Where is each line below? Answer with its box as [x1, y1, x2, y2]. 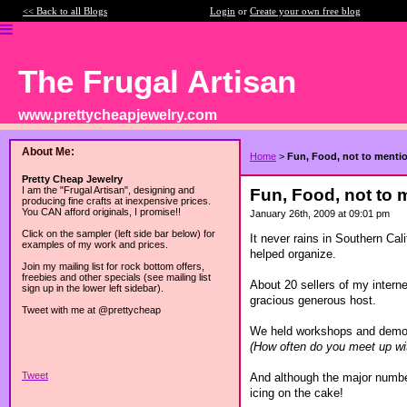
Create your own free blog [250, 5, 361, 16]
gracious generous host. [250, 293, 376, 307]
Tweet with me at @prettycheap [22, 304, 161, 315]
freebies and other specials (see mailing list [22, 272, 211, 283]
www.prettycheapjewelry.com [18, 107, 217, 123]
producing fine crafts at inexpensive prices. [22, 195, 211, 206]
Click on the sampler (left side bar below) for [22, 228, 215, 239]
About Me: [22, 145, 74, 158]
